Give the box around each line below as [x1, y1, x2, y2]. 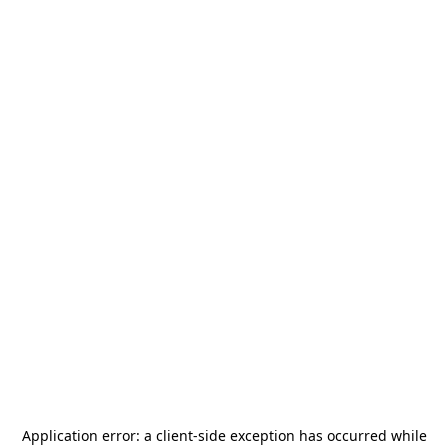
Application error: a [21, 426, 156, 445]
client [155, 426, 193, 445]
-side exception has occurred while [192, 426, 427, 445]
